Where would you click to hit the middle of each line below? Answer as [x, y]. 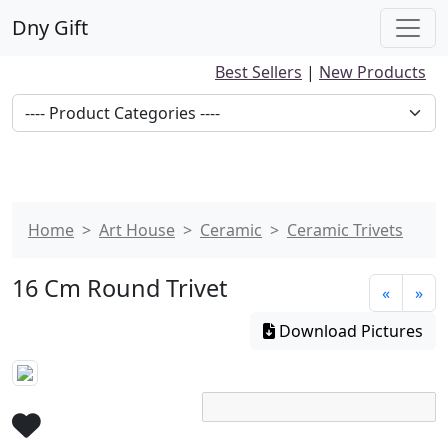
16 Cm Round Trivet [119, 288]
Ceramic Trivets [345, 230]
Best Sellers [258, 72]
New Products [372, 72]
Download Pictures [349, 331]
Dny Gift [50, 27]
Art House [137, 230]
